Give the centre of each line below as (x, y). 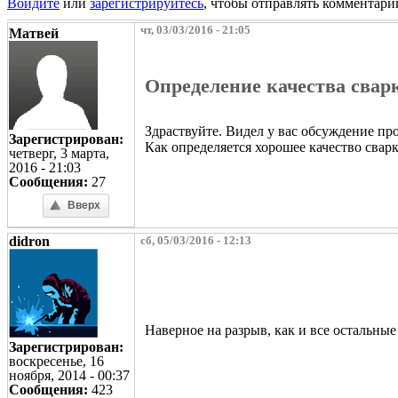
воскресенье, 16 (56, 361)
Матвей (34, 33)
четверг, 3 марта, (59, 153)
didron (29, 241)
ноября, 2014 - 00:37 (69, 375)
